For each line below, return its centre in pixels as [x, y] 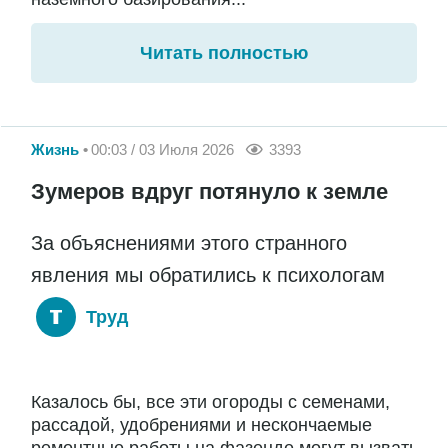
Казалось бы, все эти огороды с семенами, [210, 402]
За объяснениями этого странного [189, 243]
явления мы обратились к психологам [208, 275]
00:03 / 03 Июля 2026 [162, 149]
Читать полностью [224, 53]
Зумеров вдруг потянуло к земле [209, 192]
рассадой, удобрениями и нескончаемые [201, 425]
